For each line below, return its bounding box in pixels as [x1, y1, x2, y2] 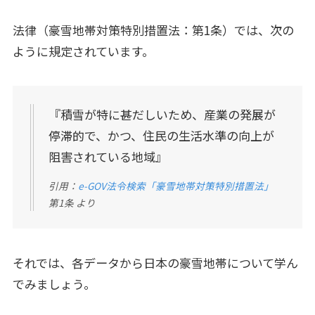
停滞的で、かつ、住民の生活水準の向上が [48, 127, 274, 145]
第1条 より [48, 195, 96, 210]
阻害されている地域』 [48, 148, 167, 166]
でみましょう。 [12, 275, 96, 293]
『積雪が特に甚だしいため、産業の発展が [48, 105, 276, 124]
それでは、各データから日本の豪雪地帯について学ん [12, 254, 298, 272]
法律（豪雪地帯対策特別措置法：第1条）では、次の [12, 21, 294, 39]
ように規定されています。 [12, 42, 154, 60]
